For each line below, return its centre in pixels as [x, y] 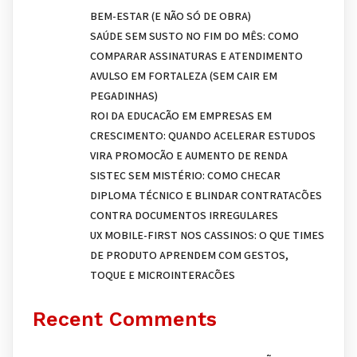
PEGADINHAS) [124, 96]
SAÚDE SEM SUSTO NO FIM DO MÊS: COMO [194, 36]
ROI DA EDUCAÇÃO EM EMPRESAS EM [181, 116]
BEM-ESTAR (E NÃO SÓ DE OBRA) [171, 16]
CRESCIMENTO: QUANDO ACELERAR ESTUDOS [203, 136]
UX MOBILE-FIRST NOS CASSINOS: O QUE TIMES [207, 235]
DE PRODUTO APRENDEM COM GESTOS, [189, 255]
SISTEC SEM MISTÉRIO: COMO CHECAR [185, 176]
